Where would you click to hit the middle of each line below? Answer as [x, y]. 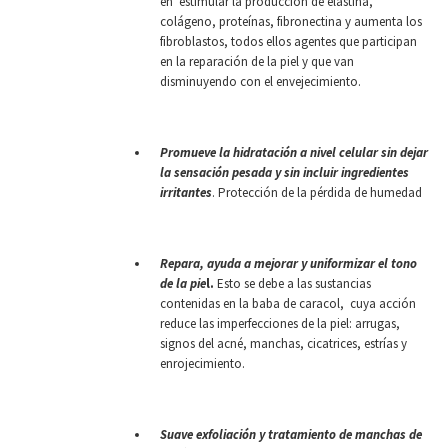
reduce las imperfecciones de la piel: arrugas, [280, 323]
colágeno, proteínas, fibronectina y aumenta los [291, 21]
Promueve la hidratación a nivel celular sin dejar [294, 152]
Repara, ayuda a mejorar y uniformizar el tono [288, 263]
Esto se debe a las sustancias [292, 283]
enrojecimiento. [202, 363]
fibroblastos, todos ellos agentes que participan [288, 41]
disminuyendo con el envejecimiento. [260, 81]
